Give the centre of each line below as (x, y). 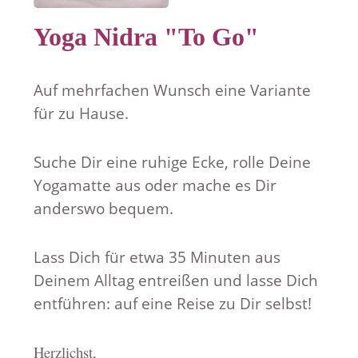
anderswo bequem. (103, 209)
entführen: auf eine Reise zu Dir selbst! (173, 304)
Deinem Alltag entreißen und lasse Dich (176, 280)
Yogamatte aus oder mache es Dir (155, 185)
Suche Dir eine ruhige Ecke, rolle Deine (172, 162)
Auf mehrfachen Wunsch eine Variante (172, 90)
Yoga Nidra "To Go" (146, 37)
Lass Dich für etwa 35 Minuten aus (157, 257)
